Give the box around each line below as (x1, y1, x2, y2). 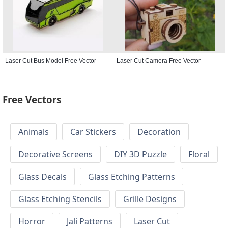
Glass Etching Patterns (88, 171, 175, 183)
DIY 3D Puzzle (114, 149, 167, 160)
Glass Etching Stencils (18, 193, 102, 205)
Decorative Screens (18, 149, 93, 160)
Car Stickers (70, 126, 116, 138)
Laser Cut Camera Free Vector (117, 56, 201, 64)
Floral (188, 149, 210, 160)
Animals (18, 126, 49, 138)
